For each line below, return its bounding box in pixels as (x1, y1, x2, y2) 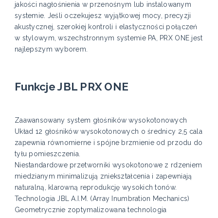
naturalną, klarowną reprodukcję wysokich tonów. (15, 183, 177, 192)
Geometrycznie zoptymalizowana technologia (15, 206, 167, 214)
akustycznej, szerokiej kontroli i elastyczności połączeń (15, 23, 198, 31)
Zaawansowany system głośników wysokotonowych (15, 116, 187, 125)
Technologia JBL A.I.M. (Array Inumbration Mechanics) (15, 195, 190, 203)
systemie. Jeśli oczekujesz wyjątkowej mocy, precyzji (15, 12, 191, 20)
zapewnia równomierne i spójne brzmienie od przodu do (15, 139, 203, 147)
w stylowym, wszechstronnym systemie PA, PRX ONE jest (15, 34, 203, 42)
